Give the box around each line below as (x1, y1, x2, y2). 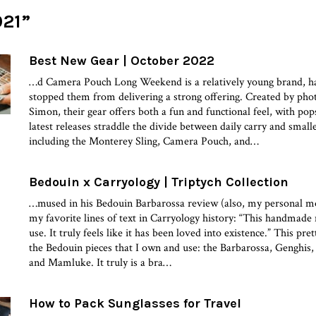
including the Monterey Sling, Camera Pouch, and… (29, 133, 260, 149)
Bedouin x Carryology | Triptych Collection (29, 174, 289, 190)
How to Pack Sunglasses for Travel (29, 295, 242, 311)
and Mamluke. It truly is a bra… (29, 255, 172, 270)
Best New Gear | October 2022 (29, 52, 215, 68)
